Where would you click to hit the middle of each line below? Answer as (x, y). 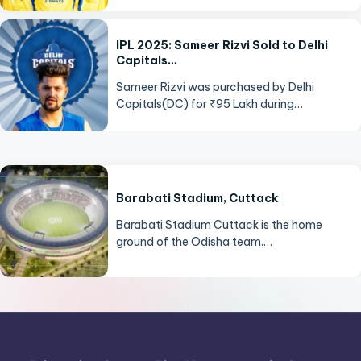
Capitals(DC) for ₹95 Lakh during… (210, 104)
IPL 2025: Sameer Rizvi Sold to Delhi (222, 45)
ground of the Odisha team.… (195, 242)
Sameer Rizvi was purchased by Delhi (216, 87)
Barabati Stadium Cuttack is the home (220, 225)
